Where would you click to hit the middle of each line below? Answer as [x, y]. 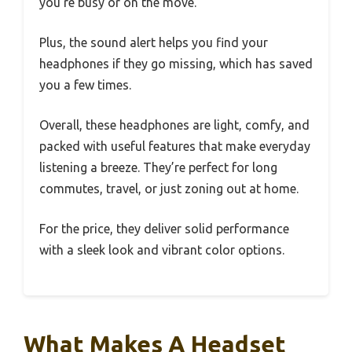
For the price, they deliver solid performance [164, 229]
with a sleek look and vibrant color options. [162, 250]
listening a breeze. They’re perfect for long [158, 168]
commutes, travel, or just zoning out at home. [169, 189]
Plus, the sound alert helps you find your [154, 43]
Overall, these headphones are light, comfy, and [174, 125]
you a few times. [85, 85]
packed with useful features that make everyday [175, 147]
